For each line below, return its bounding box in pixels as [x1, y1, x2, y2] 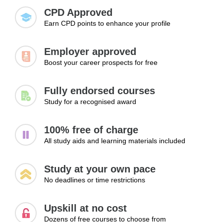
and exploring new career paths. [24, 2, 136, 10]
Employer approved [44, 46, 136, 57]
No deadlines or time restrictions [44, 176, 145, 184]
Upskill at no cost [44, 203, 127, 214]
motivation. [7, 5, 46, 13]
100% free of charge [44, 124, 138, 135]
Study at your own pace [44, 164, 156, 174]
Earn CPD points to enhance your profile [44, 19, 170, 27]
